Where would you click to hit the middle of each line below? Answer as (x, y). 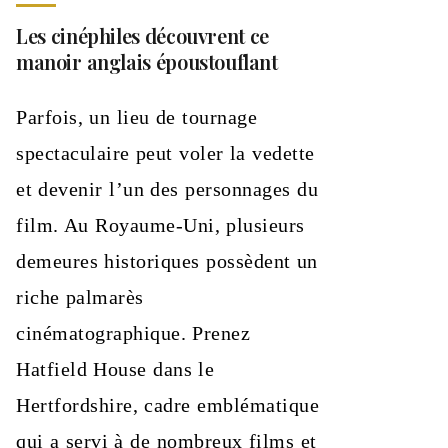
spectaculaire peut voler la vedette (165, 153)
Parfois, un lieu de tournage (137, 117)
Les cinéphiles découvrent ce (143, 35)
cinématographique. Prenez (133, 333)
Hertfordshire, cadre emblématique (168, 405)
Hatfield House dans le (115, 369)
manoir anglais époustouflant (147, 61)
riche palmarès (80, 297)
